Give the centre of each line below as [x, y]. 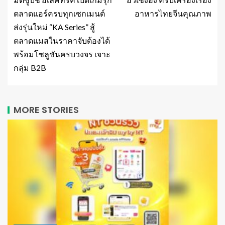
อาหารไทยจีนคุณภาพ [173, 13]
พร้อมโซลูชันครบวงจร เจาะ [62, 54]
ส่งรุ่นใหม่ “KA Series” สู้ [54, 27]
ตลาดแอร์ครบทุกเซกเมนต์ [59, 13]
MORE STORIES [46, 109]
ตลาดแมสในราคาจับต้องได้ [62, 40]
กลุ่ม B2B [30, 67]
